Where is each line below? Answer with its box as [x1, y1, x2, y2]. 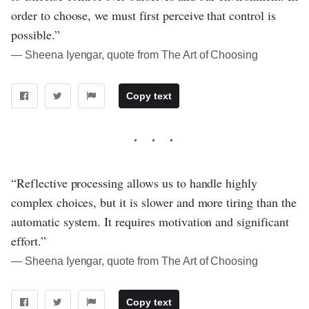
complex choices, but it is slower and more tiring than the [11, 193, 297, 210]
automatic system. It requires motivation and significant [11, 212, 289, 230]
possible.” [11, 26, 60, 43]
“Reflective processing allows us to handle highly [11, 174, 258, 191]
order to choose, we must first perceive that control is [11, 6, 276, 23]
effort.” [11, 232, 46, 249]
